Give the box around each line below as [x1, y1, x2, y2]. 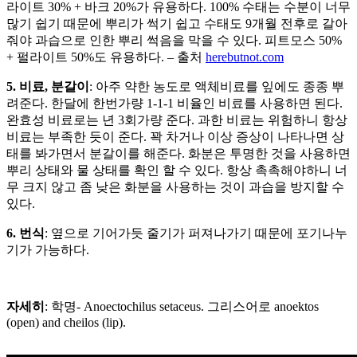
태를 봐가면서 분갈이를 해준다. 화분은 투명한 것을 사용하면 [6, 146, 351, 160]
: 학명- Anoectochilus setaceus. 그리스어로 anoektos [45, 299, 319, 313]
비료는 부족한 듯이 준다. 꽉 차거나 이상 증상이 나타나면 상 [6, 129, 344, 143]
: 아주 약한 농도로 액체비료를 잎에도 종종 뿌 [89, 79, 344, 93]
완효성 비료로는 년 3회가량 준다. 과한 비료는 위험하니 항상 [6, 112, 347, 127]
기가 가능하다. [6, 242, 89, 257]
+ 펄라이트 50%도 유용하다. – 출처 [6, 49, 206, 64]
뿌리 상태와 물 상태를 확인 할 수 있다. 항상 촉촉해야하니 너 [6, 163, 347, 177]
